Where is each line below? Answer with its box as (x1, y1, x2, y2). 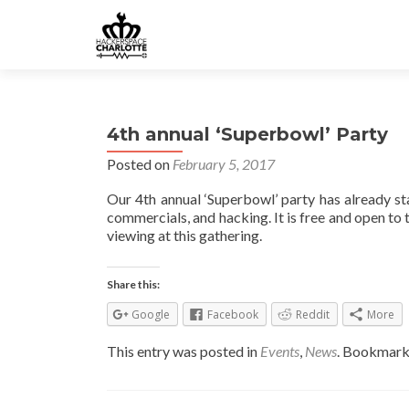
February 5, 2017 (173, 155, 275, 173)
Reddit (296, 307, 330, 322)
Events (260, 342, 299, 361)
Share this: (107, 278, 160, 291)
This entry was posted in (107, 342, 260, 361)
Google (131, 307, 170, 322)
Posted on (107, 155, 173, 173)
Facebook (207, 307, 258, 322)
